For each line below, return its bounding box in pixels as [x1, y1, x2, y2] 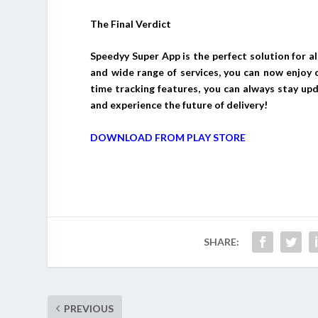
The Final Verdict [90, 17, 172, 30]
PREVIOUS [64, 302, 114, 314]
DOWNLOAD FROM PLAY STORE [90, 131, 246, 143]
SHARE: [203, 235, 239, 248]
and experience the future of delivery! [90, 99, 268, 111]
